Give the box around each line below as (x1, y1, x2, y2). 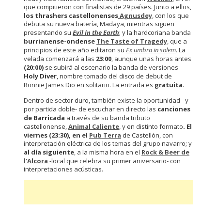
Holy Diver (24, 72, 57, 81)
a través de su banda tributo (65, 113, 150, 122)
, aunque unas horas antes (111, 54, 191, 63)
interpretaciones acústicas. (24, 164, 103, 173)
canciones (157, 104, 190, 113)
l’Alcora (24, 156, 49, 165)
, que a (167, 37, 187, 46)
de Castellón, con (121, 130, 173, 139)
